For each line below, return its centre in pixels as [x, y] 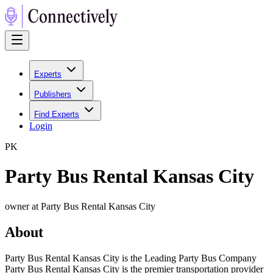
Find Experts [57, 114]
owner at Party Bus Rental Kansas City [80, 206]
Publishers [53, 94]
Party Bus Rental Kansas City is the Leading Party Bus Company [131, 258]
